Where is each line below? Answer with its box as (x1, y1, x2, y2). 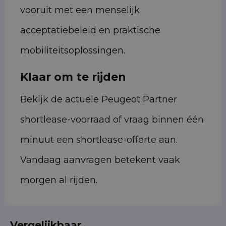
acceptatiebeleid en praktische (20, 25, 160, 36)
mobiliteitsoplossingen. (20, 45, 125, 56)
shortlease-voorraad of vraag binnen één (20, 114, 204, 126)
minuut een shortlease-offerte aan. (20, 134, 178, 146)
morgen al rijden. (20, 175, 97, 186)
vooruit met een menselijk (20, 5, 140, 16)
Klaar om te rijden (20, 70, 126, 84)
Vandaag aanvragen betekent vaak (20, 154, 180, 166)
